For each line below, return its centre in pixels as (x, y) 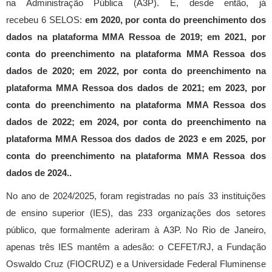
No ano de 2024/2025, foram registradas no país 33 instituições (136, 196)
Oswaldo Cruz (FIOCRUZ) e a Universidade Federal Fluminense (136, 264)
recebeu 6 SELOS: (46, 20)
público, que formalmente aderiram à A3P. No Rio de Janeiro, (136, 230)
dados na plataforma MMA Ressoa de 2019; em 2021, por (136, 37)
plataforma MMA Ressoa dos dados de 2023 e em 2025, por (136, 139)
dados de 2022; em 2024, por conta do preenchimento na (136, 122)
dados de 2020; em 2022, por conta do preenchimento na (136, 71)
